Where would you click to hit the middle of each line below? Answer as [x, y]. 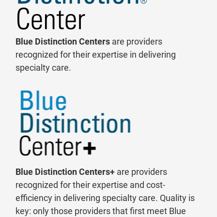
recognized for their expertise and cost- [90, 185]
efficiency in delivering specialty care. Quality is [105, 198]
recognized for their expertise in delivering [96, 55]
